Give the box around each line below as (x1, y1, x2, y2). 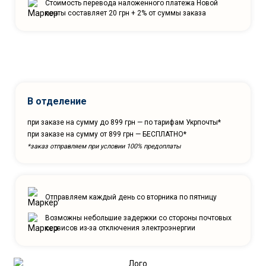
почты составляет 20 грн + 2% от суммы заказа (45, 8, 206, 17)
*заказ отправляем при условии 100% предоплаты (27, 142, 181, 150)
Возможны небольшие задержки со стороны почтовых (45, 213, 232, 222)
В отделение (27, 95, 87, 107)
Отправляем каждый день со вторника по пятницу (45, 193, 217, 202)
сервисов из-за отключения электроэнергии (45, 223, 195, 232)
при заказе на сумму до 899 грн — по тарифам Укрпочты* (27, 118, 221, 126)
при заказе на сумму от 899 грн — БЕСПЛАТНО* (27, 129, 186, 138)
